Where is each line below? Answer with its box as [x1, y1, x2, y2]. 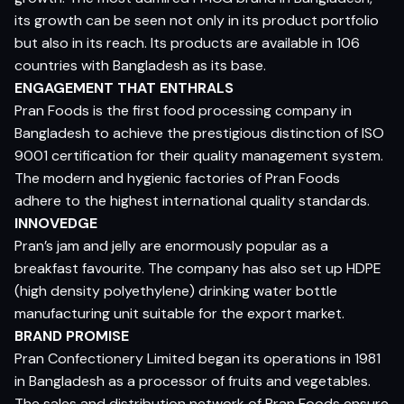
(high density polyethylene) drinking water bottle [14, 281, 337, 300]
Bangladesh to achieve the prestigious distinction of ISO [14, 124, 384, 142]
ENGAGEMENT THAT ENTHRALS [14, 78, 234, 97]
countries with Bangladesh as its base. [14, 56, 266, 75]
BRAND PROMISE [14, 326, 129, 345]
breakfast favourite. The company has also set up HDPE [14, 259, 381, 278]
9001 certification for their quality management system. [14, 146, 383, 165]
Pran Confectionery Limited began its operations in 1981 [14, 349, 381, 368]
